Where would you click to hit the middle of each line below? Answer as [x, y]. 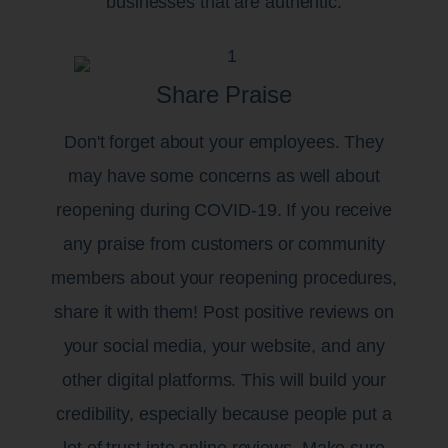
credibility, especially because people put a [224, 413]
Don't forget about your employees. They [224, 141]
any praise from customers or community [224, 243]
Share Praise [224, 94]
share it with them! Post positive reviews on [224, 311]
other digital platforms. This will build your [224, 379]
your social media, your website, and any [224, 345]
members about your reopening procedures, [224, 277]
